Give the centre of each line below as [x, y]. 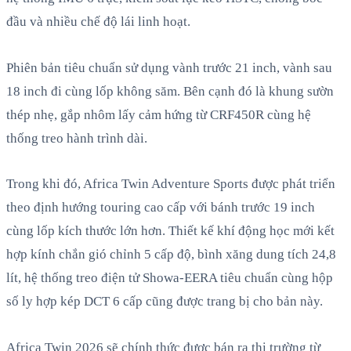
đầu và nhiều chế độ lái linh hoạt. [98, 21]
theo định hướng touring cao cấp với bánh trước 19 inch [161, 208]
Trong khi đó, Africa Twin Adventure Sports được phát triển [171, 184]
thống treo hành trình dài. [77, 138]
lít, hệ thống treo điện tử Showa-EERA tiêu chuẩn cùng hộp [170, 278]
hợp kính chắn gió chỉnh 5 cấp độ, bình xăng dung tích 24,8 [171, 255]
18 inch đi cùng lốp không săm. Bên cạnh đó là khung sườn [170, 91]
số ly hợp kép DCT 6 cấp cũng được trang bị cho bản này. [165, 302]
